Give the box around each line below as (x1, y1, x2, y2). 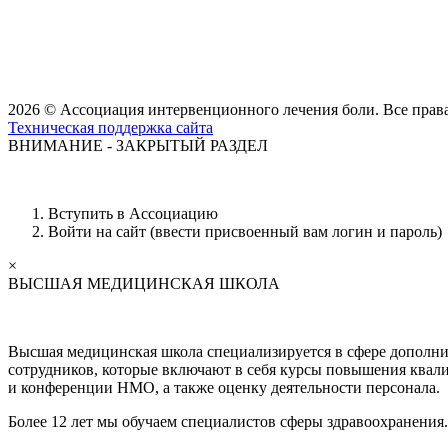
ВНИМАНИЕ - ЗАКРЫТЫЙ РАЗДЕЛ (8, 136, 268, 154)
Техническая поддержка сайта (8, 118, 213, 136)
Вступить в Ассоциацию (48, 204, 218, 222)
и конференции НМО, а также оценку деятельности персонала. (8, 378, 440, 396)
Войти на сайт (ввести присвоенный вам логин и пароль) (48, 222, 442, 240)
